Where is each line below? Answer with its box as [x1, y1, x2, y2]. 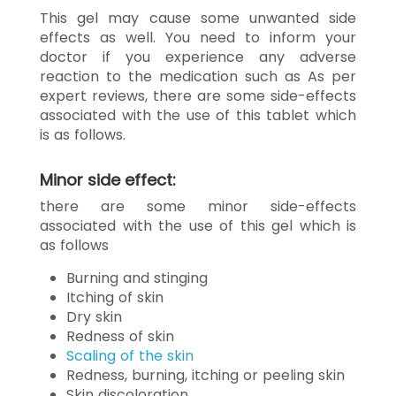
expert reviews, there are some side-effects [40, 85, 356, 106]
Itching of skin [66, 286, 164, 308]
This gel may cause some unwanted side [40, 7, 356, 28]
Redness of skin [66, 325, 174, 346]
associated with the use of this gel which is [40, 215, 356, 236]
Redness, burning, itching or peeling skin [66, 364, 345, 385]
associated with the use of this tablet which [40, 104, 356, 126]
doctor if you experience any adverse [40, 46, 356, 67]
